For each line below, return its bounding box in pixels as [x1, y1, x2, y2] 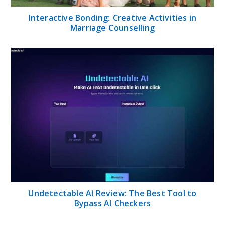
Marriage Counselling [70, 22, 155, 33]
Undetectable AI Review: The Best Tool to [28, 188, 197, 199]
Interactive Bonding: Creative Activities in [28, 12, 197, 23]
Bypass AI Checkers [74, 198, 151, 209]
